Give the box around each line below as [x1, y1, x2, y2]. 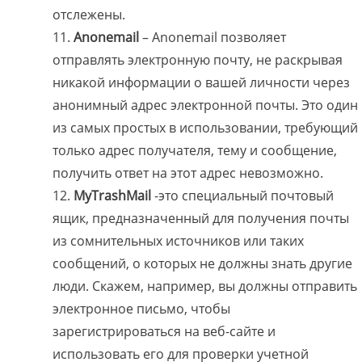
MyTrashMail [74, 187, 154, 205]
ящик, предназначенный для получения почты [53, 209, 349, 228]
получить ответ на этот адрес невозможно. [53, 164, 323, 183]
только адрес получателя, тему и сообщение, [53, 141, 337, 160]
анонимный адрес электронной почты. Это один [53, 96, 358, 115]
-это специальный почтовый [154, 187, 334, 205]
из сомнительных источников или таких [53, 232, 304, 250]
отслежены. [53, 6, 125, 24]
